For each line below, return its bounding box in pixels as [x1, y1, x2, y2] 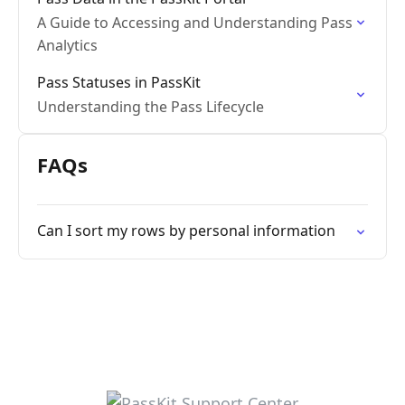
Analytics [37, 35, 98, 55]
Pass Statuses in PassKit [37, 72, 201, 92]
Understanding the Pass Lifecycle [37, 97, 264, 117]
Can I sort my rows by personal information [37, 221, 335, 240]
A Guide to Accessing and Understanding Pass [37, 13, 353, 33]
